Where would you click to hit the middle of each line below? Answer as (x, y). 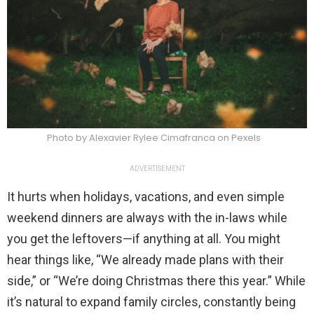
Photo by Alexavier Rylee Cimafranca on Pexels (153, 138)
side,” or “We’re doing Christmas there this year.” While (156, 281)
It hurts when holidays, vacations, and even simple (146, 197)
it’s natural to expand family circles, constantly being (151, 302)
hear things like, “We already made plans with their (145, 260)
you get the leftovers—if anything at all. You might (144, 239)
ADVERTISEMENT (157, 169)
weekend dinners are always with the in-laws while (147, 218)
